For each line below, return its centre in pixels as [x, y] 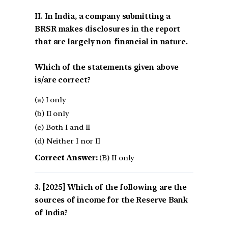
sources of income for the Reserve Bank [111, 200]
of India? [51, 213]
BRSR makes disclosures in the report [108, 29]
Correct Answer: [66, 158]
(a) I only [50, 100]
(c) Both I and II [63, 127]
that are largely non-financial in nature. [111, 41]
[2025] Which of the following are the [115, 188]
